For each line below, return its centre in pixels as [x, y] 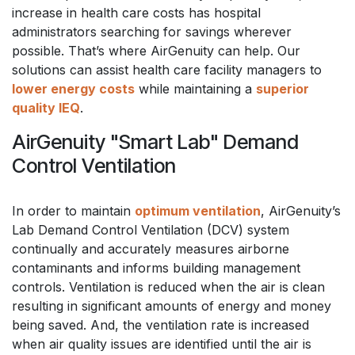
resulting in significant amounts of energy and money [172, 305]
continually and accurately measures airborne [151, 248]
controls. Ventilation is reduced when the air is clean [168, 286]
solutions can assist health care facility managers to [167, 69]
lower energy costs [73, 88]
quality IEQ [46, 107]
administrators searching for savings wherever [152, 31]
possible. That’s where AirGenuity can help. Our [156, 50]
